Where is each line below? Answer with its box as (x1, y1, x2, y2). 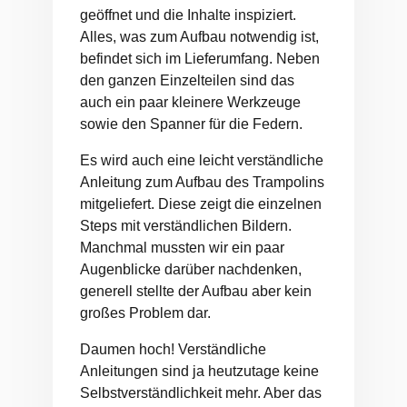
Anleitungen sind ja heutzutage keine (80, 363, 319, 380)
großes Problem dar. (80, 305, 211, 322)
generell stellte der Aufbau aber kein (80, 283, 312, 300)
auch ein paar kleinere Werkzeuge (80, 94, 301, 111)
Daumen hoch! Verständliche (80, 342, 266, 358)
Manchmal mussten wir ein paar (80, 240, 284, 256)
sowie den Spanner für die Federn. (80, 116, 303, 133)
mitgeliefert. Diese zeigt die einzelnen (80, 196, 322, 213)
